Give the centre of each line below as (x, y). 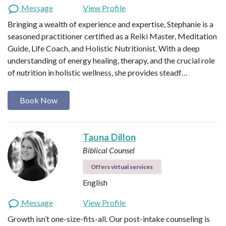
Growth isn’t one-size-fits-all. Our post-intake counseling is (109, 218)
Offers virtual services (122, 166)
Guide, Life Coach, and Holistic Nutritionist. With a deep (104, 48)
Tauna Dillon (109, 137)
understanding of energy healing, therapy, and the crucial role (111, 60)
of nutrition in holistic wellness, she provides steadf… (98, 72)
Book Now (39, 100)
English (95, 182)
